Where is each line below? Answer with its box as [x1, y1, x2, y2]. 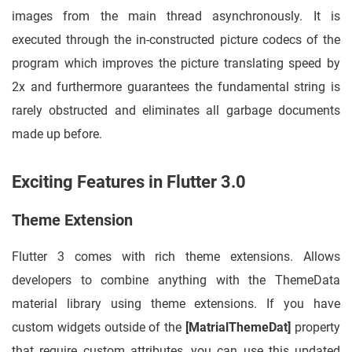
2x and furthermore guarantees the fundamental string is [12, 79, 340, 95]
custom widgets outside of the [12, 320, 186, 335]
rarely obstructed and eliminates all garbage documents [12, 103, 340, 119]
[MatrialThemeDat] [185, 320, 291, 335]
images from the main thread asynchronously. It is [12, 9, 340, 24]
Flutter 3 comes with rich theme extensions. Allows [12, 249, 340, 265]
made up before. [12, 126, 102, 142]
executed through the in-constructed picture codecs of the [12, 32, 340, 48]
